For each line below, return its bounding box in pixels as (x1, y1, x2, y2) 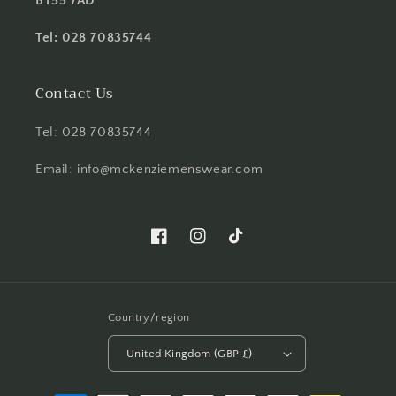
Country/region (108, 311, 190, 324)
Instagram (189, 238, 247, 253)
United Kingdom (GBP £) (126, 346, 253, 360)
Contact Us (35, 81, 113, 106)
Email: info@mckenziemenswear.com (35, 162, 263, 177)
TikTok (228, 238, 264, 253)
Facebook (150, 238, 206, 253)
